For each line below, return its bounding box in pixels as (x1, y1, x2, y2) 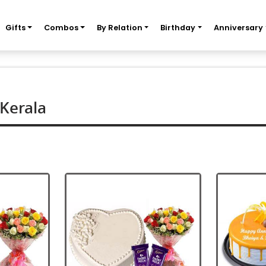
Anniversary (214, 23, 264, 33)
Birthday (160, 23, 196, 33)
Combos (43, 23, 78, 33)
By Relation (96, 23, 142, 33)
